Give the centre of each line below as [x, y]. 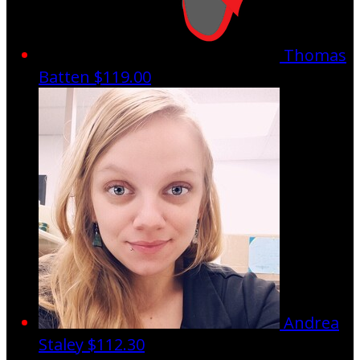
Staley [63, 345]
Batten [66, 77]
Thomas [315, 55]
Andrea [311, 323]
